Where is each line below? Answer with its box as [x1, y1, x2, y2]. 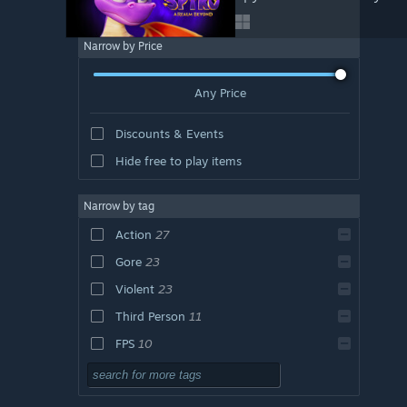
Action [114, 226, 152, 242]
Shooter [114, 362, 159, 378]
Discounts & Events [114, 125, 223, 141]
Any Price [194, 84, 246, 100]
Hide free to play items [114, 153, 242, 168]
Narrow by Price [84, 39, 163, 53]
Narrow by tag [84, 198, 154, 213]
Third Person [114, 308, 185, 323]
